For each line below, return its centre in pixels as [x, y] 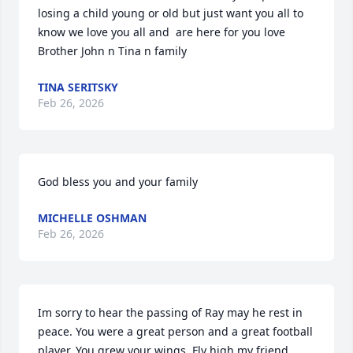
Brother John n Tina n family [112, 51]
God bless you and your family [118, 182]
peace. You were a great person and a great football [175, 332]
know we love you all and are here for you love [162, 32]
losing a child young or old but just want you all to [171, 13]
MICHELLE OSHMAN [92, 218]
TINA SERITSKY [78, 87]
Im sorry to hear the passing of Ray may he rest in [170, 313]
